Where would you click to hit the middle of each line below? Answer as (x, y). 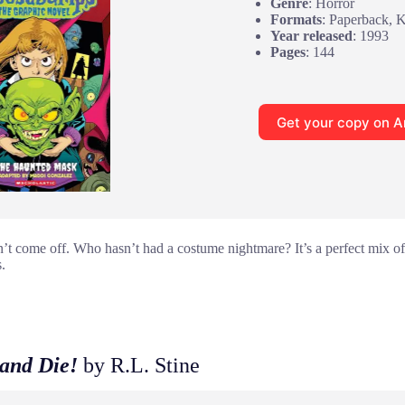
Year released (311, 36)
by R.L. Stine (139, 365)
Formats (296, 20)
